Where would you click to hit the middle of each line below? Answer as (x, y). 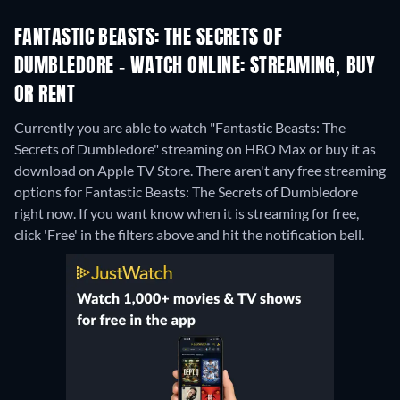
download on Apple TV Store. (105, 171)
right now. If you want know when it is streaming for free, (187, 213)
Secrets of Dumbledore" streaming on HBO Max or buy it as (195, 149)
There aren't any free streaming (291, 171)
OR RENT (45, 96)
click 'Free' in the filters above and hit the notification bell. (189, 235)
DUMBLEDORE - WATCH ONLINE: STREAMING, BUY (195, 67)
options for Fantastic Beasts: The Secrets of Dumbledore (186, 192)
